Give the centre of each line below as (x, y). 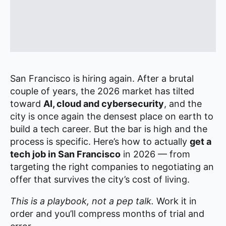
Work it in (175, 201)
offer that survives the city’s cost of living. (100, 179)
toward (27, 104)
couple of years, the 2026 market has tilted (102, 91)
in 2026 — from (155, 154)
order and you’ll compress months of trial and (107, 214)
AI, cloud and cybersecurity (104, 104)
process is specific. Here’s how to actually (100, 142)
